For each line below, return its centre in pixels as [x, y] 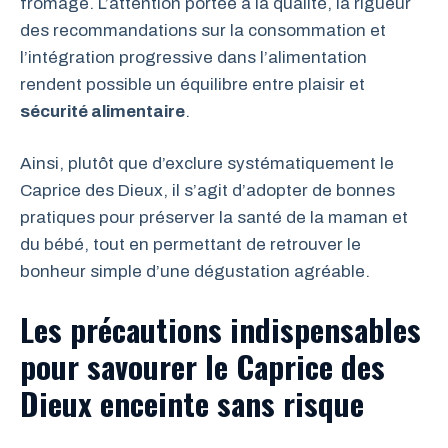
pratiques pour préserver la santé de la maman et [214, 217]
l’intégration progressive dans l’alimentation [193, 57]
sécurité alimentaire [102, 111]
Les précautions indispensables [220, 328]
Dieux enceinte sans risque [192, 402]
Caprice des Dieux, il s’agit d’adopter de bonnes [207, 190]
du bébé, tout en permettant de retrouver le [190, 244]
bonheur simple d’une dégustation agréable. [195, 271]
